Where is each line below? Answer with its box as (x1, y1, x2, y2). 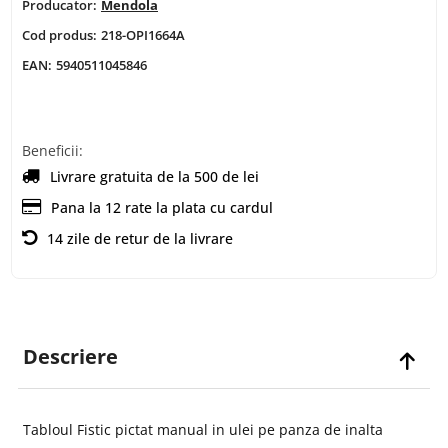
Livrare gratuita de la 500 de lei (50, 166, 259, 186)
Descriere (23, 342, 118, 370)
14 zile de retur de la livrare (47, 228, 233, 248)
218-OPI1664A (101, 25, 185, 44)
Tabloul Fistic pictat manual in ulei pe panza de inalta (23, 419, 383, 439)
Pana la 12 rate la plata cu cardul (51, 197, 273, 217)
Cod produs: (22, 25, 97, 44)
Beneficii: (22, 140, 83, 160)
